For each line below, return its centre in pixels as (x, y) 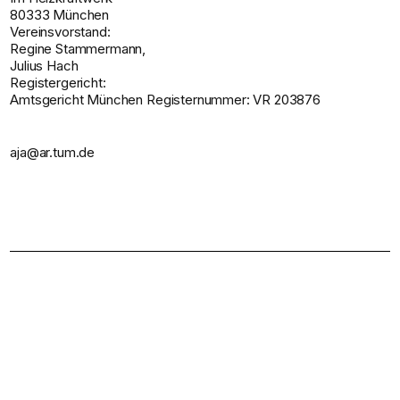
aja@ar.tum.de (53, 152)
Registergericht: (58, 82)
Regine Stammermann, (78, 48)
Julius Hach (44, 65)
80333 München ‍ (61, 14)
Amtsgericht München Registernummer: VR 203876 (166, 99)
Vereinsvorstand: (60, 31)
